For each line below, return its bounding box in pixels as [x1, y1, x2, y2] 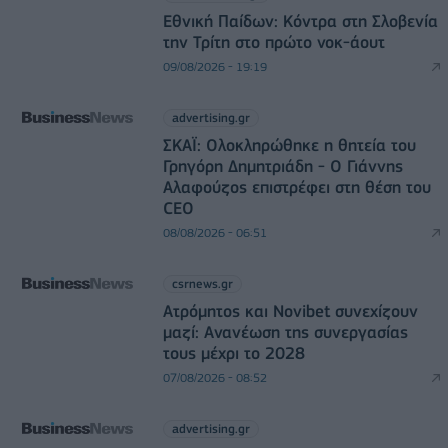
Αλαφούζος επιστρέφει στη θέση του [162, 176, 431, 197]
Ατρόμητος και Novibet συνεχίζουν [162, 300, 418, 321]
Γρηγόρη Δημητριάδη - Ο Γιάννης [162, 155, 403, 176]
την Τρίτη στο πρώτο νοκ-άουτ [162, 31, 385, 52]
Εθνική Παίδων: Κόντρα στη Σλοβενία [162, 10, 438, 31]
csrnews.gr [171, 275, 233, 291]
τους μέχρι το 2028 [162, 342, 305, 363]
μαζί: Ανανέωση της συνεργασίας [162, 321, 408, 342]
